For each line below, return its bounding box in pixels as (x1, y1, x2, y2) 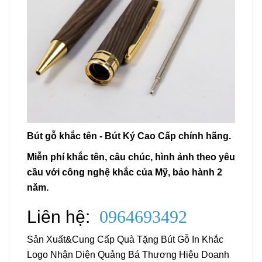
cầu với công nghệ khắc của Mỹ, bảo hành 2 (27, 167, 222, 177)
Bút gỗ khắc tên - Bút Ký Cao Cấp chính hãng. (27, 130, 231, 141)
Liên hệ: (27, 206, 90, 226)
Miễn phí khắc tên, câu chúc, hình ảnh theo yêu (27, 151, 235, 162)
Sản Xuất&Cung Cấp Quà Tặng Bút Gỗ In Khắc (27, 234, 223, 244)
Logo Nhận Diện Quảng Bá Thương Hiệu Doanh (27, 249, 229, 260)
